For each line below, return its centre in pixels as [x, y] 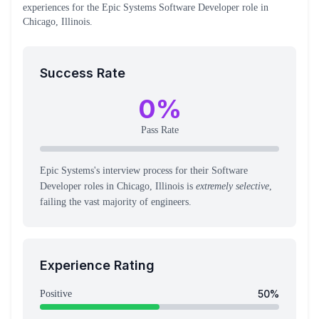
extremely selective [232, 186]
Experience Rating [97, 265]
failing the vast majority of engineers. [116, 202]
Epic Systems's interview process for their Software [144, 171]
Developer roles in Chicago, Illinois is [118, 186]
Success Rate [83, 73]
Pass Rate [159, 130]
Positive [56, 294]
